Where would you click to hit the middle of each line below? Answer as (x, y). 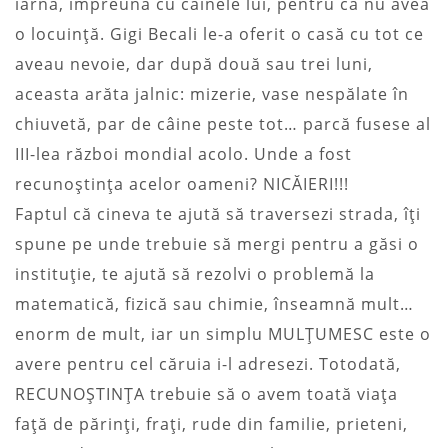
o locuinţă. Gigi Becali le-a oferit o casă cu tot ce (219, 33)
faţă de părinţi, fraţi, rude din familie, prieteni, (211, 423)
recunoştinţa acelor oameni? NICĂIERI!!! (182, 183)
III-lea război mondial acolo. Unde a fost (183, 153)
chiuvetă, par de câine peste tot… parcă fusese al (223, 123)
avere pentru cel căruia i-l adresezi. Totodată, (208, 363)
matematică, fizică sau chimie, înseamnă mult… (214, 303)
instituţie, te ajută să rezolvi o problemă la (195, 273)
